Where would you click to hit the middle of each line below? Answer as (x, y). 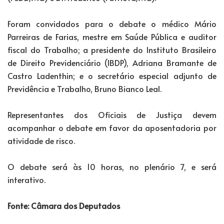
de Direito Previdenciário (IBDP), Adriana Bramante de (112, 62)
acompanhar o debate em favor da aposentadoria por (112, 127)
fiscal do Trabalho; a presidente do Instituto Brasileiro (112, 49)
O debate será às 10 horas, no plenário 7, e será (112, 166)
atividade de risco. (41, 140)
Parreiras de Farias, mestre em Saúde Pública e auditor (112, 36)
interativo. (26, 179)
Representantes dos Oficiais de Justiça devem (112, 114)
